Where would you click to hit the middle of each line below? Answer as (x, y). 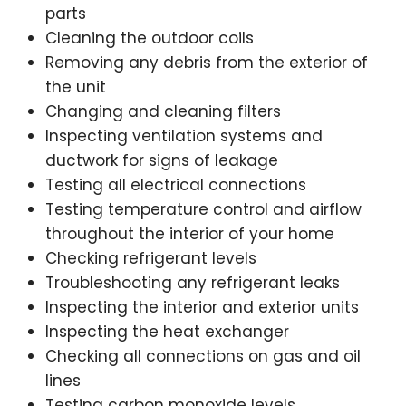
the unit (76, 87)
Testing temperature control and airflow (203, 209)
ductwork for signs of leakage (162, 160)
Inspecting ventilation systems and (184, 136)
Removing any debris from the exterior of (207, 63)
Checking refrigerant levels (151, 258)
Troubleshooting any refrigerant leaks (193, 283)
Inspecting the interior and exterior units (202, 307)
